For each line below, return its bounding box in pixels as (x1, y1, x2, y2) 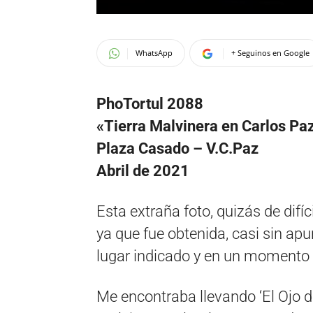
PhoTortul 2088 (96, 95, 203, 112)
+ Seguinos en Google (231, 48, 310, 58)
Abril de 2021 (96, 162, 189, 180)
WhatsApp (136, 48, 173, 58)
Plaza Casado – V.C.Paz (96, 140, 259, 157)
